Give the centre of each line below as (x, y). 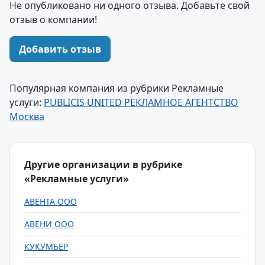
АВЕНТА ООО (51, 201)
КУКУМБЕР (46, 246)
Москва (27, 117)
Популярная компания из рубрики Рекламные (117, 88)
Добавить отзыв (60, 49)
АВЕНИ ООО (49, 224)
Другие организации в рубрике (103, 164)
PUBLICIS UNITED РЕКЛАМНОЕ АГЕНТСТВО (141, 102)
